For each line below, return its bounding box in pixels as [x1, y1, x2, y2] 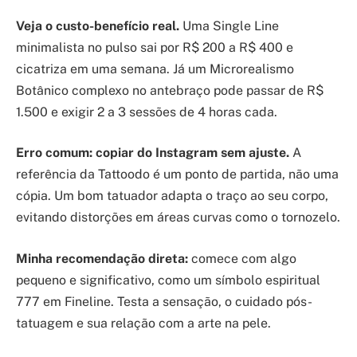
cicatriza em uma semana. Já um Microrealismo [16, 61, 294, 76]
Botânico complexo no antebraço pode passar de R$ [16, 82, 324, 98]
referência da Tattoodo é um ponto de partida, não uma [16, 167, 339, 182]
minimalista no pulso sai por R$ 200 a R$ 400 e [16, 39, 293, 55]
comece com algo [188, 250, 296, 266]
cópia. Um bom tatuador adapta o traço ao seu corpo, [16, 188, 328, 204]
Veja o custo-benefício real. [16, 18, 179, 33]
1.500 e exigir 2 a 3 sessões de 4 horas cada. [16, 104, 277, 120]
